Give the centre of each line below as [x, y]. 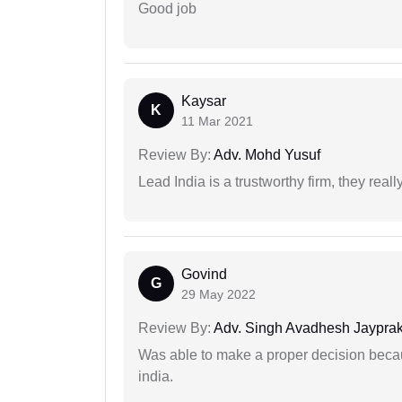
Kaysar [204, 101]
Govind [204, 275]
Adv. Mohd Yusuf [266, 155]
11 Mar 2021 [217, 122]
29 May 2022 [218, 295]
